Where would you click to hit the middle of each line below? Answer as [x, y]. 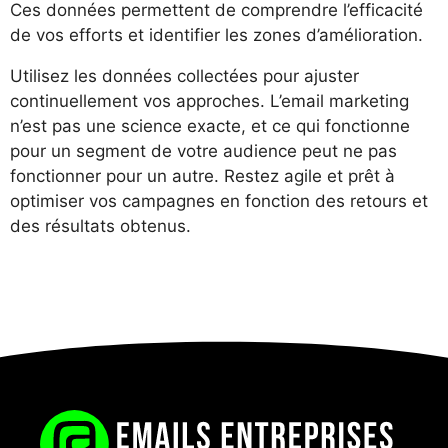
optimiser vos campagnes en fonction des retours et [219, 201]
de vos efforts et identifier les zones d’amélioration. [216, 35]
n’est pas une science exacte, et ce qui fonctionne [210, 126]
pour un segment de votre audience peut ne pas [203, 151]
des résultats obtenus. [100, 226]
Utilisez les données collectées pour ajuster [184, 76]
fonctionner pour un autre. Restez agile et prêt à [202, 176]
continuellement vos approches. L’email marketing [209, 101]
